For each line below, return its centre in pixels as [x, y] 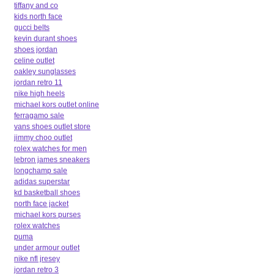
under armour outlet [47, 247]
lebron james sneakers [52, 159]
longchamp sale [41, 170]
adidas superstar [42, 181]
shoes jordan [36, 49]
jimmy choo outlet [43, 137]
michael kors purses [47, 214]
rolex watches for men [50, 148]
